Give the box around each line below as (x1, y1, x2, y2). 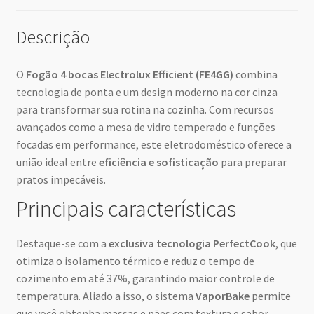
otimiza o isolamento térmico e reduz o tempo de (15, 253, 254, 268)
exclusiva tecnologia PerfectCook (108, 235, 275, 250)
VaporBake (195, 288, 250, 303)
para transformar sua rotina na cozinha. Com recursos (15, 102, 274, 117)
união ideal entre (15, 155, 99, 170)
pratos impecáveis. (15, 172, 106, 187)
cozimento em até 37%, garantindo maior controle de (15, 271, 275, 285)
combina (233, 67, 278, 82)
